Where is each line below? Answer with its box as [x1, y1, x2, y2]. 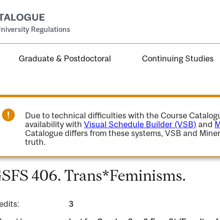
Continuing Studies [142, 53, 214, 63]
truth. [25, 137, 46, 147]
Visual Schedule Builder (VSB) [84, 119, 197, 129]
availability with [25, 119, 84, 129]
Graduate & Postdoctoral [19, 53, 111, 63]
